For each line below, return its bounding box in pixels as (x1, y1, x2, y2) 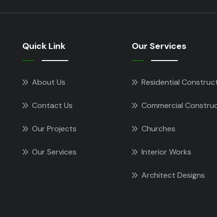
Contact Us (32, 100, 73, 111)
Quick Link (22, 40, 65, 52)
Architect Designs (141, 170, 205, 181)
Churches (141, 124, 175, 134)
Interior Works (141, 147, 191, 157)
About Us (32, 77, 65, 88)
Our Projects (32, 124, 77, 134)
